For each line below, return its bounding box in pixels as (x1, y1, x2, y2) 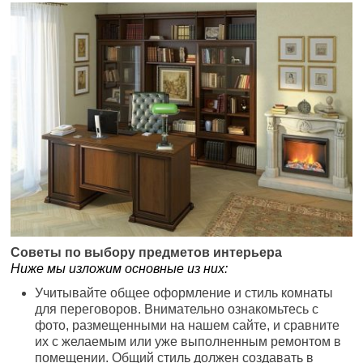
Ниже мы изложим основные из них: (11, 262, 228, 276)
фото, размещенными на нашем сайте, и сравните (35, 318, 340, 333)
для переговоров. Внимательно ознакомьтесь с (35, 302, 319, 317)
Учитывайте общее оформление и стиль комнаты (35, 286, 334, 301)
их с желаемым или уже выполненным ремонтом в (35, 335, 342, 349)
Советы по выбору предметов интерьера (11, 246, 283, 260)
